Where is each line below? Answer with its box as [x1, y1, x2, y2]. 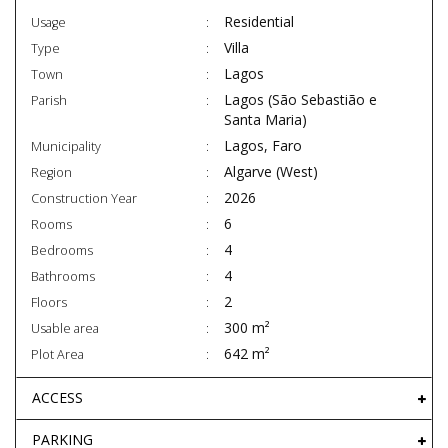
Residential [224, 12, 294, 32]
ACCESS [32, 388, 83, 408]
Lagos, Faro [224, 136, 302, 156]
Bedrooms [31, 242, 93, 260]
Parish [31, 92, 67, 110]
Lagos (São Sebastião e [224, 90, 377, 110]
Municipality [31, 138, 101, 156]
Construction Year [31, 190, 137, 208]
